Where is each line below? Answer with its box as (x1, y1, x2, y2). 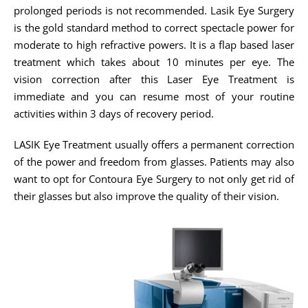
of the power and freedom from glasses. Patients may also (14, 155, 294, 169)
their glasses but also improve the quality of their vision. (14, 189, 279, 203)
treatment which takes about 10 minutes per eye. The (14, 55, 294, 69)
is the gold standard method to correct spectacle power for (14, 21, 294, 35)
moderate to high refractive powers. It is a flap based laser (14, 38, 294, 52)
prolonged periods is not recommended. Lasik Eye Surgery (14, 3, 294, 18)
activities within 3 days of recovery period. (14, 107, 214, 121)
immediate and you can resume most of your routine (14, 89, 294, 104)
